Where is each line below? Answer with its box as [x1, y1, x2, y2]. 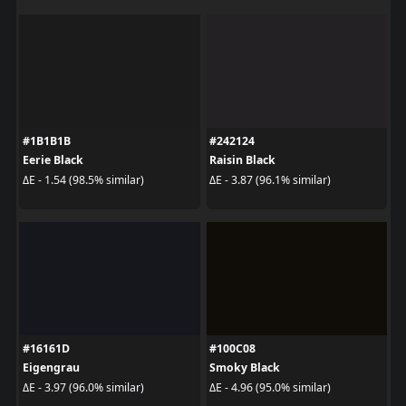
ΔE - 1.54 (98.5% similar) [22, 171, 144, 188]
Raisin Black [209, 152, 275, 169]
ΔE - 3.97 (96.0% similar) [22, 379, 144, 395]
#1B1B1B [22, 133, 71, 150]
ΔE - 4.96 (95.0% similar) [209, 379, 331, 395]
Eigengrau [22, 360, 80, 376]
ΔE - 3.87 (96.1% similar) [209, 171, 331, 188]
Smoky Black [209, 360, 280, 376]
